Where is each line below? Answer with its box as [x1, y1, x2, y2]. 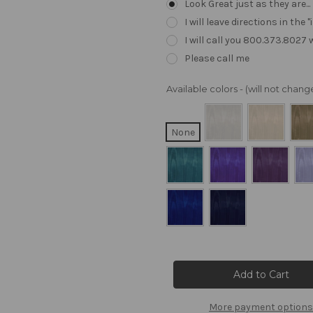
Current [166, 251, 201, 263]
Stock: [166, 264, 196, 276]
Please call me [184, 52, 249, 64]
